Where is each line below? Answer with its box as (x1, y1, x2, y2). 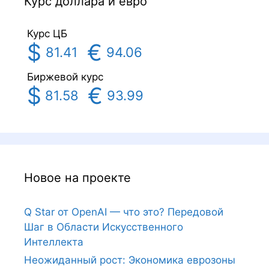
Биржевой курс (27, 71, 103, 83)
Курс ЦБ (27, 28, 67, 40)
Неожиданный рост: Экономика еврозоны (24, 254, 235, 267)
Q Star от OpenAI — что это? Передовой (24, 206, 223, 219)
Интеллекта (24, 236, 83, 249)
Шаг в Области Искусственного (24, 221, 183, 234)
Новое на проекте (24, 171, 131, 186)
